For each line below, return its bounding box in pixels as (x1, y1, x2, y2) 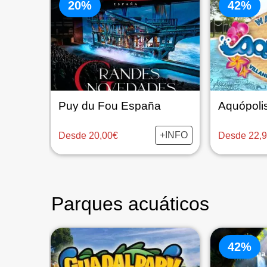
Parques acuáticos (51, 193, 209, 215)
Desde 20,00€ (58, 130, 118, 141)
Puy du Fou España (58, 100, 161, 112)
